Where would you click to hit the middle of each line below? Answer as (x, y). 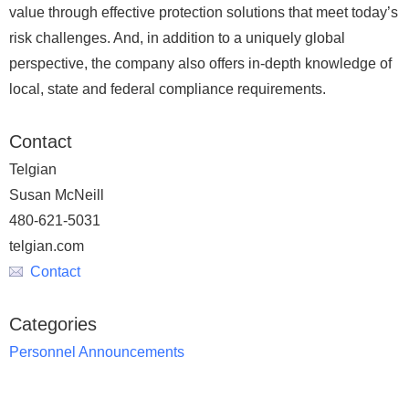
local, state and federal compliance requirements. (168, 89)
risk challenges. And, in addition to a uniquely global (177, 38)
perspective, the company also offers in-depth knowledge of (200, 63)
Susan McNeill (57, 195)
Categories (53, 324)
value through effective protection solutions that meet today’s (204, 12)
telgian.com (47, 246)
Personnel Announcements (97, 352)
